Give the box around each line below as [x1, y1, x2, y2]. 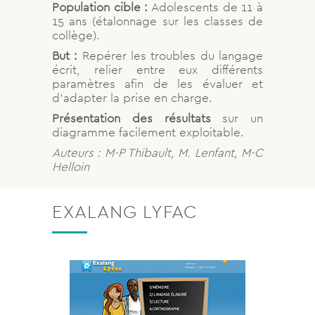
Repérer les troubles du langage [77, 47, 264, 63]
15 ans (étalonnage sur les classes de [52, 13, 263, 29]
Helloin [52, 158, 89, 174]
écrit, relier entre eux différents [52, 61, 263, 77]
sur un [210, 110, 263, 126]
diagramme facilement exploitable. [52, 124, 244, 140]
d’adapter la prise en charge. [52, 89, 212, 105]
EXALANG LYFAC [52, 199, 198, 223]
